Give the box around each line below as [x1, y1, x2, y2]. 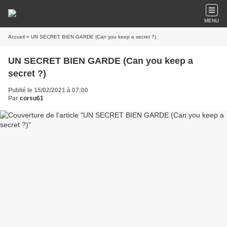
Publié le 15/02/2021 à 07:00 [8, 87, 88, 94]
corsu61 [20, 95, 44, 102]
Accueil [8, 34, 25, 40]
